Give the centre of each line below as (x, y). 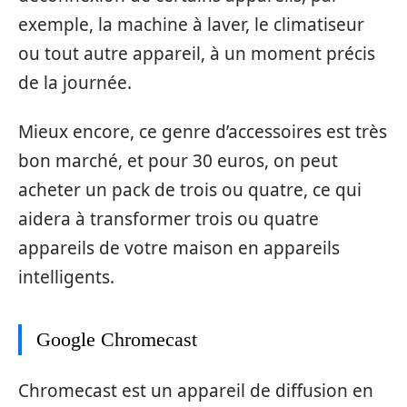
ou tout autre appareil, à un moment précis (197, 53)
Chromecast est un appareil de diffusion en (196, 390)
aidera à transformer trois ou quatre (169, 219)
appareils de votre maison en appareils (179, 248)
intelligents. (66, 278)
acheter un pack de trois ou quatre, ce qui (190, 190)
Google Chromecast (117, 340)
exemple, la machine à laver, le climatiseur (191, 24)
